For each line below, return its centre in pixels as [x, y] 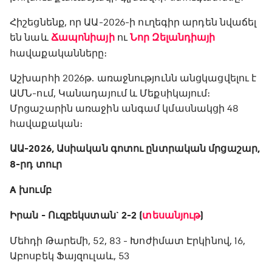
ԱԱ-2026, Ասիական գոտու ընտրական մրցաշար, [135, 149]
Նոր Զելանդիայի [173, 38]
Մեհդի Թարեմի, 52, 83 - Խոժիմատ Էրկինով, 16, [128, 241]
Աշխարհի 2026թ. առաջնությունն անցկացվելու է [133, 78]
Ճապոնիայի [83, 38]
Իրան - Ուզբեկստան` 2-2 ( [76, 216]
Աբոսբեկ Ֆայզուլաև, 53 [70, 256]
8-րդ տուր [36, 165]
